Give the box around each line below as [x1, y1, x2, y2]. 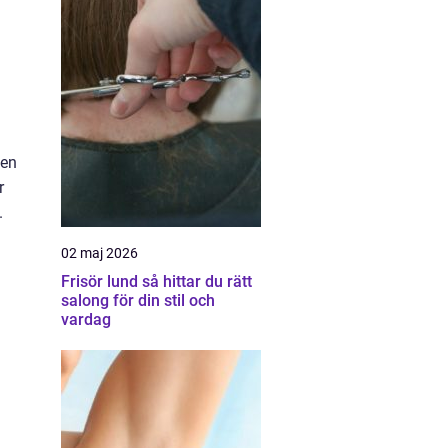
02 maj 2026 [61, 245, 138, 261]
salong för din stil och [61, 291, 215, 310]
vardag [61, 310, 111, 329]
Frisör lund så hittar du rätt [61, 272, 142, 291]
